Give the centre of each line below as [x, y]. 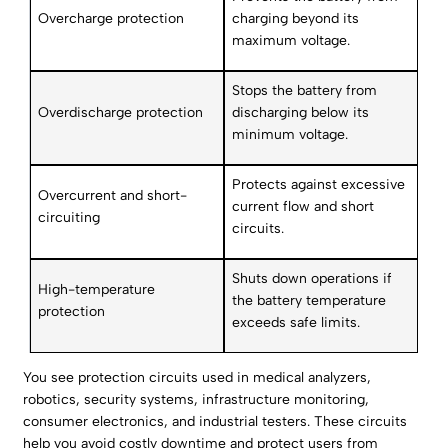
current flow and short [303, 207]
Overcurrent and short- [113, 196]
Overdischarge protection [121, 113]
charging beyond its [296, 19]
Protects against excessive [319, 185]
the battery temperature [309, 301]
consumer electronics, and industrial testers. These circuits [215, 422]
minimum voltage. [290, 135]
